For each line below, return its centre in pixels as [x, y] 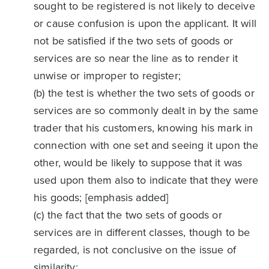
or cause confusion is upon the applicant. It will [145, 23]
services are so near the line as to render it [136, 58]
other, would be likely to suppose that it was [138, 163]
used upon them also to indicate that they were [146, 180]
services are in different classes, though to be [142, 232]
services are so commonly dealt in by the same [146, 110]
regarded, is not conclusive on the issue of [135, 250]
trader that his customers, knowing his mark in [144, 128]
